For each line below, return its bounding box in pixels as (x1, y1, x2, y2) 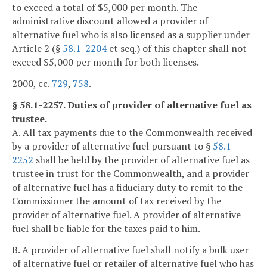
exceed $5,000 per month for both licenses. (12, 55, 199, 69)
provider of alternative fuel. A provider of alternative (12, 207, 241, 221)
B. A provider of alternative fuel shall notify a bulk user (12, 243, 249, 256)
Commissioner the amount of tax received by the (12, 194, 221, 207)
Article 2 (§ (12, 42, 63, 55)
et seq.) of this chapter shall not (107, 42, 247, 55)
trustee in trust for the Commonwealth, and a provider (12, 166, 249, 180)
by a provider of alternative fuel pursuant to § (12, 139, 213, 153)
